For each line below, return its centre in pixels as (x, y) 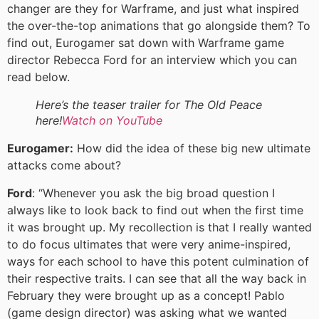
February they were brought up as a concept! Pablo (146, 295)
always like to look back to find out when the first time (155, 210)
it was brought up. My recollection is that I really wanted (159, 227)
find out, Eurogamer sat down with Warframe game (146, 43)
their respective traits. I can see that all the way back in (157, 278)
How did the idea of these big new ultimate (192, 148)
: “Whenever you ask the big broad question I (153, 193)
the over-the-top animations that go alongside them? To (159, 26)
